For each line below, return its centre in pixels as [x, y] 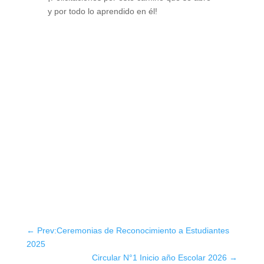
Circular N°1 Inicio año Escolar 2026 [160, 257]
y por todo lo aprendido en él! [102, 11]
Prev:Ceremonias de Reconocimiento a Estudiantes [133, 230]
